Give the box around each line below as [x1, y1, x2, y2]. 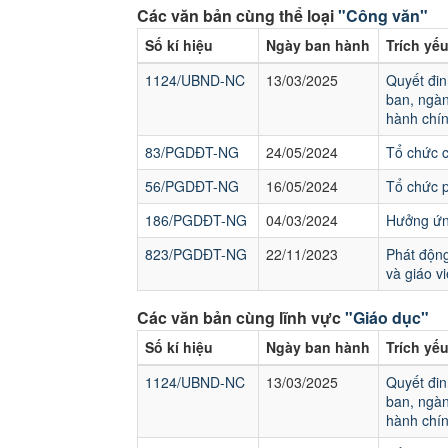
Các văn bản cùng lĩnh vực [137, 306, 345, 329]
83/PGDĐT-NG [145, 142, 239, 162]
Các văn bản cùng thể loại [137, 4, 338, 27]
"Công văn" [338, 4, 428, 27]
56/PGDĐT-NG [145, 176, 239, 196]
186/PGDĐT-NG [145, 210, 247, 230]
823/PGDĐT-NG [145, 244, 247, 264]
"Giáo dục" [345, 306, 429, 329]
